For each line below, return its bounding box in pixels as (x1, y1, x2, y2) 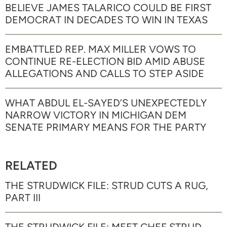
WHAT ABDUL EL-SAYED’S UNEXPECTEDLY (5, 97, 207, 109)
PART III (5, 192, 41, 204)
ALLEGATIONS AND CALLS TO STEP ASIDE (5, 67, 204, 80)
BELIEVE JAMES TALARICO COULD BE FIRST (5, 2, 211, 14)
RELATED (5, 158, 57, 173)
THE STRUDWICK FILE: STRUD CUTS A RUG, (5, 179, 208, 192)
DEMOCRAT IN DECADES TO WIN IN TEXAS (5, 14, 208, 26)
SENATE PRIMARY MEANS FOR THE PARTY (5, 121, 206, 133)
